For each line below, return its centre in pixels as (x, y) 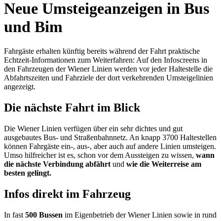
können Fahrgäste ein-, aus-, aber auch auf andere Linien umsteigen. (110, 146)
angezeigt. (20, 86)
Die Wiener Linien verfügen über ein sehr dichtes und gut (93, 128)
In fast (14, 215)
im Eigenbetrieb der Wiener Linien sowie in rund (140, 215)
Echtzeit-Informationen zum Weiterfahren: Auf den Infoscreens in (106, 60)
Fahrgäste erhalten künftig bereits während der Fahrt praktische (102, 51)
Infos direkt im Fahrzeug (67, 194)
